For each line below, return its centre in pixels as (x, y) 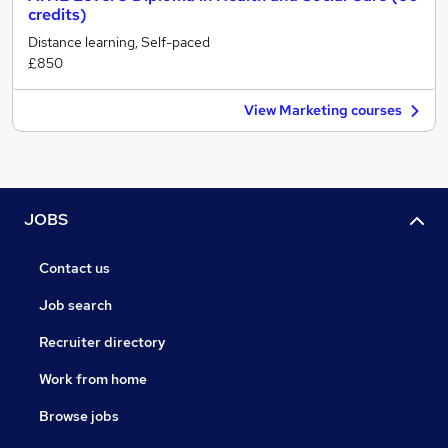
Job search (75, 305)
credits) (57, 14)
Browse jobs (79, 416)
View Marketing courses (323, 110)
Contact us (74, 268)
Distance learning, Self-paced (119, 42)
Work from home (93, 379)
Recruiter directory (102, 342)
